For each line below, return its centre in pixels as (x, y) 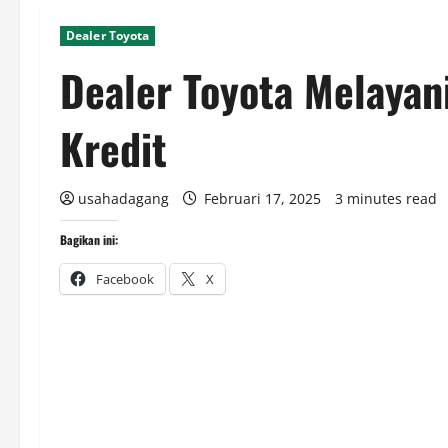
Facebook (125, 279)
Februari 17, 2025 (262, 199)
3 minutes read (386, 199)
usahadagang (123, 199)
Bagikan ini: (89, 240)
